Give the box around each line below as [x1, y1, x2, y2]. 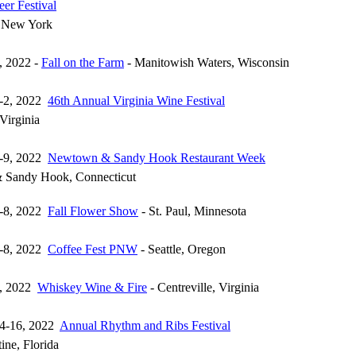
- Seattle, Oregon [137, 242, 226, 256]
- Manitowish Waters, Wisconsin [124, 56, 289, 69]
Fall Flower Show [48, 204, 138, 218]
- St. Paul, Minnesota [138, 204, 246, 218]
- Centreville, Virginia [147, 281, 259, 294]
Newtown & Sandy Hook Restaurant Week [48, 151, 265, 164]
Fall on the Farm [41, 56, 124, 69]
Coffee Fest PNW [48, 242, 137, 256]
